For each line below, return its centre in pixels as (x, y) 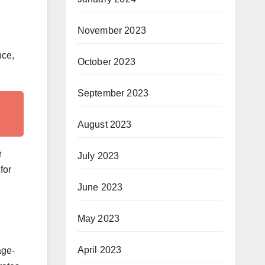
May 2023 (98, 219)
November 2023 (112, 30)
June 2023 (100, 187)
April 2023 (99, 250)
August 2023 (104, 125)
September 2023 (113, 93)
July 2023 (98, 156)
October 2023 (106, 62)
